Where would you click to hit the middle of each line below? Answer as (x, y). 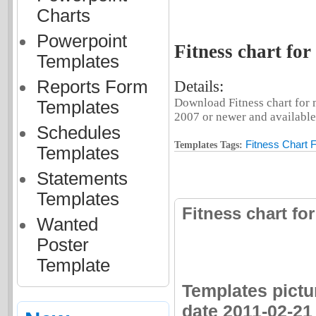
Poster (62, 245)
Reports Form (92, 87)
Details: (199, 87)
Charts (63, 16)
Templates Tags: (208, 145)
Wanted (67, 224)
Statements (82, 178)
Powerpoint (81, 41)
